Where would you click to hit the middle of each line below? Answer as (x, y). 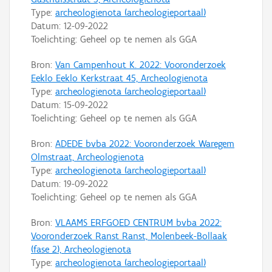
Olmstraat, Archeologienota (87, 157)
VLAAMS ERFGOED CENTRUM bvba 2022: (138, 222)
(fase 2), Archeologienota (81, 249)
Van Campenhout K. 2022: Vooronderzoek (141, 64)
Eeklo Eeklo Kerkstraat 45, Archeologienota (119, 78)
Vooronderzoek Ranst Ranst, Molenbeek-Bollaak (129, 236)
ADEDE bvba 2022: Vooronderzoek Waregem (145, 143)
